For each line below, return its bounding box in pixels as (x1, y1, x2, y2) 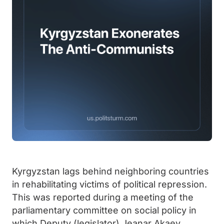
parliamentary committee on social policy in (12, 205, 196, 215)
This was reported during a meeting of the (12, 192, 193, 202)
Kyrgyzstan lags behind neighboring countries (12, 166, 209, 176)
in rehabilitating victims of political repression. (12, 179, 207, 189)
